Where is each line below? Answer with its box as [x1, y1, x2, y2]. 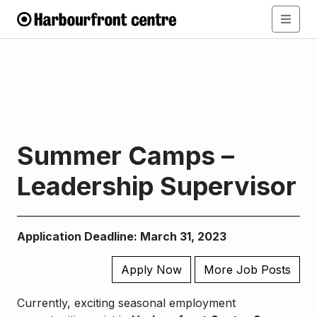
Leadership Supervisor [17, 171, 296, 202]
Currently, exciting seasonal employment [17, 296, 236, 310]
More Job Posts [204, 263, 291, 277]
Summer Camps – [17, 140, 234, 171]
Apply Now [121, 263, 182, 277]
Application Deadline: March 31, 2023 [17, 229, 226, 243]
